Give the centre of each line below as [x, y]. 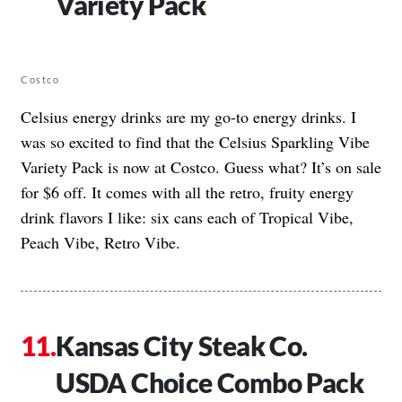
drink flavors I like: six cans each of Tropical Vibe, [187, 218]
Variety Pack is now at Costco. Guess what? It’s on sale [201, 167]
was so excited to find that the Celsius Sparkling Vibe [195, 142]
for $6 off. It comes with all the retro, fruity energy [187, 192]
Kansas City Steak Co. [182, 346]
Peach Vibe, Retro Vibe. [100, 243]
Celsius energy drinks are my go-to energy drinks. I [188, 117]
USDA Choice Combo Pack [210, 383]
